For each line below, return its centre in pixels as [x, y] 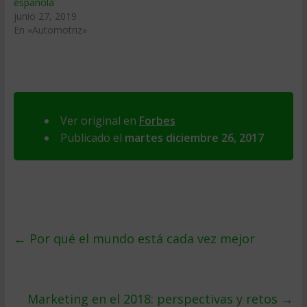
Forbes [157, 121]
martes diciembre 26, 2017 [194, 138]
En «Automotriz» [50, 30]
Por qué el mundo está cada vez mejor [140, 238]
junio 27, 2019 [45, 16]
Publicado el [92, 138]
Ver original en [99, 121]
